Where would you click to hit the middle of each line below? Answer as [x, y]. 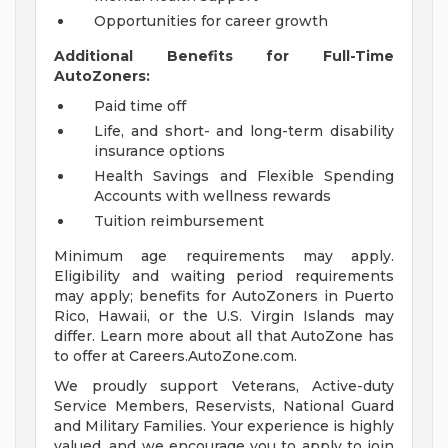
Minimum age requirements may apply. [224, 256]
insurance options [159, 151]
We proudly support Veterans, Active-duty [224, 386]
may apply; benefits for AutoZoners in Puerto [224, 296]
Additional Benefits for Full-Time [224, 56]
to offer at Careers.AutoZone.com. [175, 356]
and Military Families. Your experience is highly [224, 426]
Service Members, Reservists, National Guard [224, 406]
